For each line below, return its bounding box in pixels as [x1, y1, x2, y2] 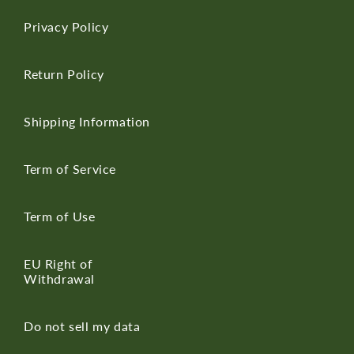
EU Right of [24, 255, 93, 271]
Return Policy [24, 66, 104, 81]
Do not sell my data [24, 318, 141, 333]
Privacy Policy [24, 18, 109, 34]
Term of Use [24, 208, 96, 224]
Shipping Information [24, 113, 150, 129]
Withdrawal [24, 270, 95, 286]
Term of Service [24, 160, 116, 176]
